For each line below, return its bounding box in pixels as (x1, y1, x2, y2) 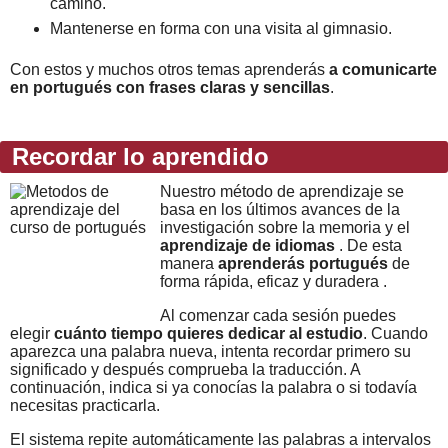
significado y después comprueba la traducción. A (10, 361, 360, 378)
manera (160, 255, 218, 272)
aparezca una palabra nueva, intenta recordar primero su (10, 343, 411, 360)
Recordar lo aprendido (5, 143, 269, 170)
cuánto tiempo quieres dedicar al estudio (54, 325, 363, 342)
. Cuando (363, 325, 428, 342)
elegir (10, 325, 54, 342)
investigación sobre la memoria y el (160, 219, 410, 236)
